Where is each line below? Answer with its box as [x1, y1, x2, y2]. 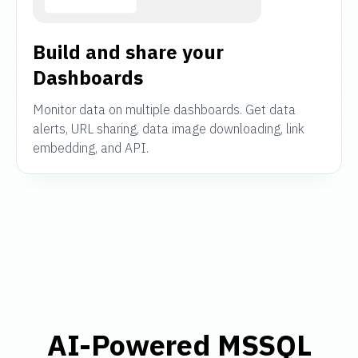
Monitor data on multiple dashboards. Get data [33, 101, 296, 117]
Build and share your [33, 39, 224, 65]
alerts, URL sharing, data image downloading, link [33, 121, 304, 137]
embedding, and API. [33, 140, 149, 156]
